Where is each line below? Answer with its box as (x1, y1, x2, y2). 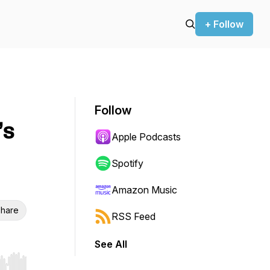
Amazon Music (111, 184, 177, 196)
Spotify (111, 157, 143, 169)
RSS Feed (111, 210, 155, 222)
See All (95, 238, 127, 250)
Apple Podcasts (111, 131, 181, 143)
